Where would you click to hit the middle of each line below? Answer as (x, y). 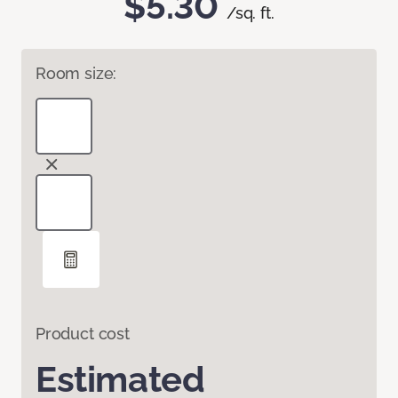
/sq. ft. (251, 13)
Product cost (83, 334)
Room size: (76, 74)
